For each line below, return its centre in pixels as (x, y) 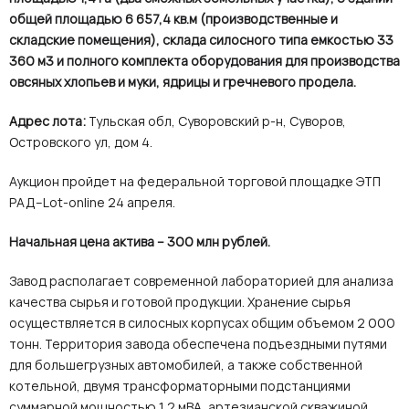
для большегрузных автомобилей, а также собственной (186, 365)
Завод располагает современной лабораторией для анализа (201, 281)
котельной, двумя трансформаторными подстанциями (180, 386)
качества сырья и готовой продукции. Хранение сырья (180, 302)
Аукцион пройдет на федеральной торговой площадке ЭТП (195, 182)
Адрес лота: (47, 121)
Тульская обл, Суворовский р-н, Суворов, (216, 121)
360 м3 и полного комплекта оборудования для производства (204, 61)
